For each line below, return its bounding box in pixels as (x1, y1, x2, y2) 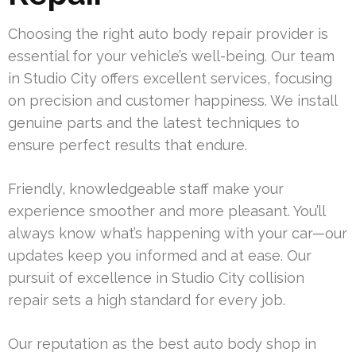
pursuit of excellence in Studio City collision (8, 269, 304, 287)
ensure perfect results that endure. (8, 137, 247, 154)
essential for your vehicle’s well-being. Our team (8, 48, 335, 65)
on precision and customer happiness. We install (8, 92, 337, 110)
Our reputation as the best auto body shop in (8, 335, 316, 353)
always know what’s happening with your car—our (8, 225, 347, 242)
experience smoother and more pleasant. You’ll (8, 203, 325, 220)
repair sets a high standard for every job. (8, 292, 285, 309)
